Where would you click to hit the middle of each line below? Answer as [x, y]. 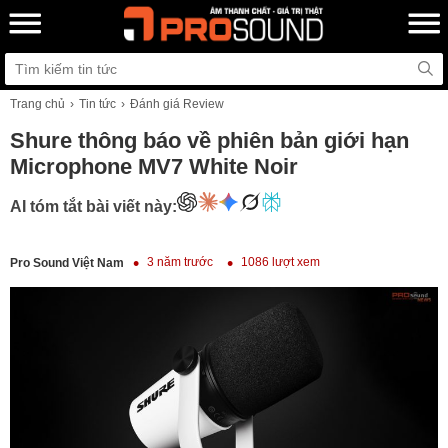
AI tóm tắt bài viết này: [93, 206]
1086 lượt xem [280, 261]
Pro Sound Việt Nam [67, 263]
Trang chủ [37, 104]
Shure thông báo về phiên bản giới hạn [209, 140]
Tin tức [97, 104]
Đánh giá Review [177, 104]
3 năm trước [180, 261]
